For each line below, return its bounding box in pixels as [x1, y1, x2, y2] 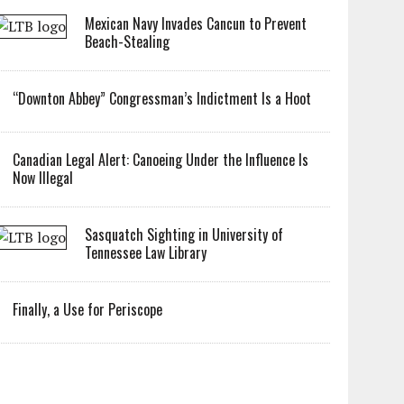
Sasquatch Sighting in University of [85, 224, 284, 245]
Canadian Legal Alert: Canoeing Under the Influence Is [13, 149, 309, 170]
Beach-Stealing [85, 31, 170, 52]
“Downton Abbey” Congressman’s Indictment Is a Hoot [13, 87, 312, 109]
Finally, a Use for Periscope [13, 298, 163, 320]
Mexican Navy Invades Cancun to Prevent [85, 13, 308, 34]
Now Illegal [13, 167, 74, 188]
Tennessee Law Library [85, 242, 207, 263]
